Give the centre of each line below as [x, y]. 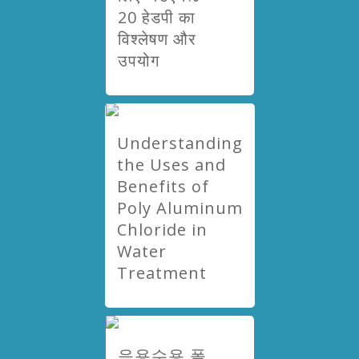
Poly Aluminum [179, 208]
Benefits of [163, 186]
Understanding [179, 143]
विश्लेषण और [157, 39]
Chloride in [162, 230]
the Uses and [171, 165]
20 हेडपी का [156, 17]
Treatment [161, 273]
